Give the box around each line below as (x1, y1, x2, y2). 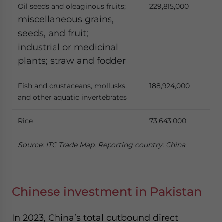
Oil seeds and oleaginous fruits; (18, 2, 126, 11)
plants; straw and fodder (18, 55, 126, 66)
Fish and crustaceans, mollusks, (18, 81, 127, 90)
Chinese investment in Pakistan (12, 184, 202, 199)
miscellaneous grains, (18, 14, 114, 24)
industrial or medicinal (18, 42, 118, 52)
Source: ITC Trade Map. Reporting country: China (18, 140, 185, 149)
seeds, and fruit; (18, 28, 88, 38)
